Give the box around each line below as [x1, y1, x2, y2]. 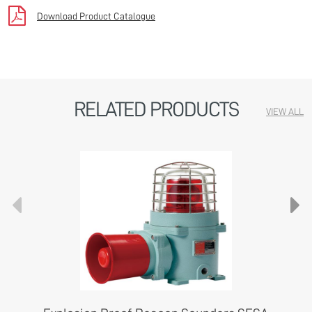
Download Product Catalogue [37, 10, 155, 21]
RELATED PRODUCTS [73, 98, 239, 120]
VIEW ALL [266, 106, 304, 116]
